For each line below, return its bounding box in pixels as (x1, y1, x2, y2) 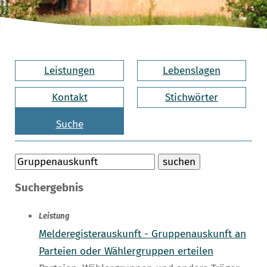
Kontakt (51, 91, 88, 104)
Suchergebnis (15, 181, 83, 195)
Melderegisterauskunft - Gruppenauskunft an (39, 228, 246, 241)
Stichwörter (164, 91, 218, 104)
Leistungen (44, 64, 95, 77)
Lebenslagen (162, 64, 221, 77)
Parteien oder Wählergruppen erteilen (39, 245, 213, 258)
